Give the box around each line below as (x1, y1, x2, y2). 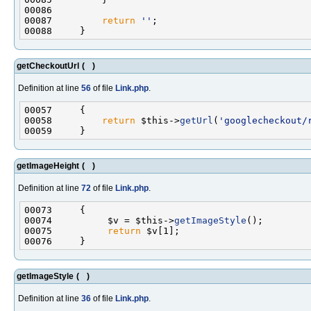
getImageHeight (17, 160, 79, 171)
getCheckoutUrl (17, 60, 79, 71)
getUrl (180, 115, 213, 126)
